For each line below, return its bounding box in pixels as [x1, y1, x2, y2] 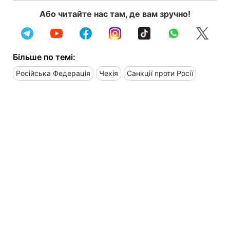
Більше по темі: [13, 51, 75, 62]
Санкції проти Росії [127, 68, 193, 78]
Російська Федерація [16, 68, 90, 78]
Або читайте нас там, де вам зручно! [40, 8, 190, 19]
